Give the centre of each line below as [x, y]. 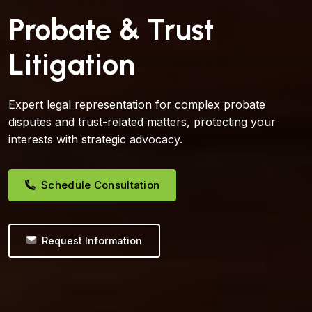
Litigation [72, 64]
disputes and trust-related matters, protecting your [142, 122]
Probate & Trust [111, 29]
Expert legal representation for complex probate [137, 104]
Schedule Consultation [101, 185]
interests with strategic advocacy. [95, 139]
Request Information [92, 240]
